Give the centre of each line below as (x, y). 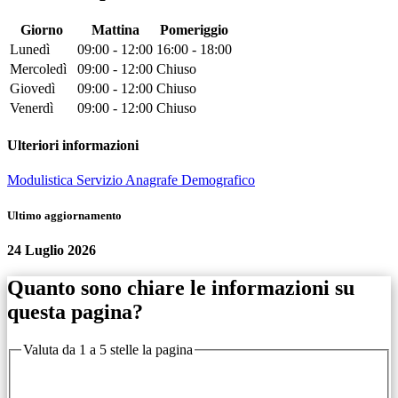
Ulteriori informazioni (73, 146)
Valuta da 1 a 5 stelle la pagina (108, 349)
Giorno (42, 29)
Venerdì (32, 107)
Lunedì (30, 49)
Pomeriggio (194, 29)
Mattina (115, 29)
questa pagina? (75, 311)
